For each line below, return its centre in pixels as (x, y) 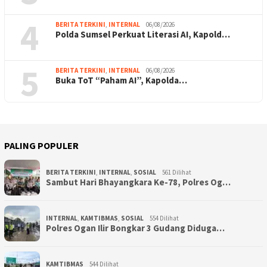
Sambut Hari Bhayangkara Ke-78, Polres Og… (138, 182)
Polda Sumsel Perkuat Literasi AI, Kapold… (143, 35)
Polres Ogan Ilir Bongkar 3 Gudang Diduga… (135, 228)
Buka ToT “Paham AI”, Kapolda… (121, 80)
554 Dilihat (164, 218)
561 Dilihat (177, 173)
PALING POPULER (41, 146)
